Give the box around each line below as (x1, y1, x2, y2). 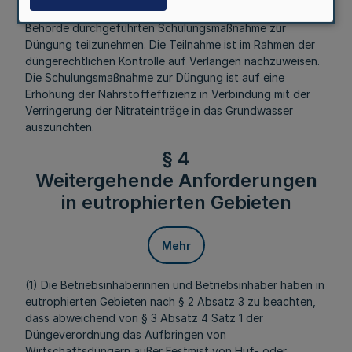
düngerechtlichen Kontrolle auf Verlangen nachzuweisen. (25, 54, 320, 68)
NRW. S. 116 (25, 5, 83, 18)
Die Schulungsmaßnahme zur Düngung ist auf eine (25, 71, 284, 84)
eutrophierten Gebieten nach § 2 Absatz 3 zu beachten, (25, 295, 316, 308)
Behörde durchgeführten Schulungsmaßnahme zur (25, 21, 286, 35)
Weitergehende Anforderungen (35, 169, 317, 192)
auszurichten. (25, 120, 94, 134)
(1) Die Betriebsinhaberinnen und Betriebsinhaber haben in (25, 278, 324, 291)
